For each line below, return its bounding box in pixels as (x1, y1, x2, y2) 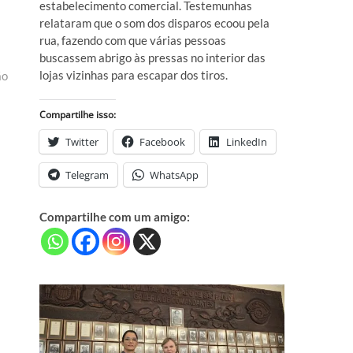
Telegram (65, 168, 109, 183)
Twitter (65, 135, 98, 150)
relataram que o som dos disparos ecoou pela (39, 16, 269, 31)
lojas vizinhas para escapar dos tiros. (39, 68, 228, 83)
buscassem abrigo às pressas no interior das (39, 50, 266, 65)
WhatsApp (150, 168, 199, 183)
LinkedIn (226, 135, 267, 150)
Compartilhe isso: (39, 108, 116, 122)
